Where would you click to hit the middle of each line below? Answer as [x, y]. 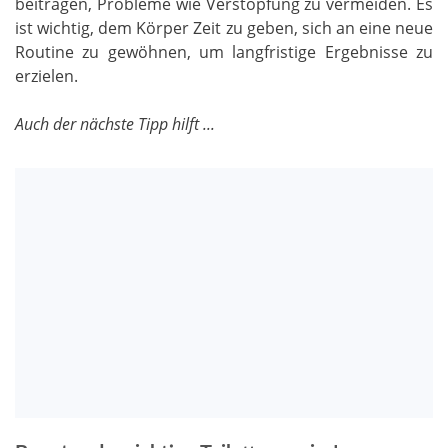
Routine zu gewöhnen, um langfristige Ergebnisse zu [224, 51]
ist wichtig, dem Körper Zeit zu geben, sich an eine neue [224, 27]
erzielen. [46, 75]
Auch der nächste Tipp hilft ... [115, 123]
